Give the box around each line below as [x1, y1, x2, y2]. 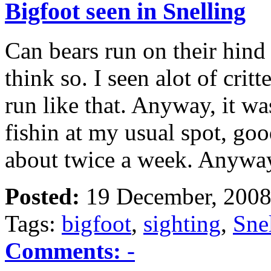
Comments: [5, 238, 121, 264]
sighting [143, 211, 221, 237]
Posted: [5, 183, 80, 210]
